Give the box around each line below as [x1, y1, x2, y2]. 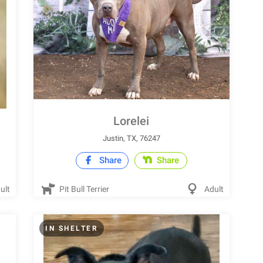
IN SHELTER [45, 224, 99, 232]
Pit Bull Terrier [58, 184, 110, 194]
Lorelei [113, 114, 150, 128]
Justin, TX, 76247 [102, 134, 160, 143]
